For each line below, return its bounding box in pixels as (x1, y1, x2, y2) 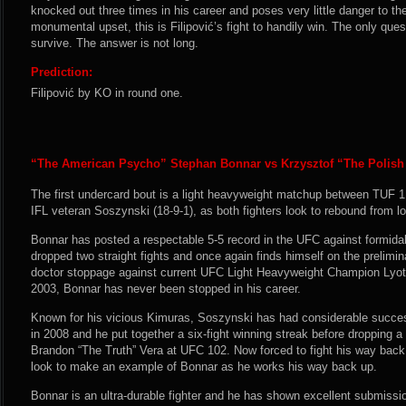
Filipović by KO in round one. (31, 86, 183, 100)
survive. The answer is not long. (31, 36, 198, 50)
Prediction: (31, 65, 92, 79)
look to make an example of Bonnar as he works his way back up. (31, 360, 377, 373)
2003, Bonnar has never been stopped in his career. (31, 282, 301, 295)
